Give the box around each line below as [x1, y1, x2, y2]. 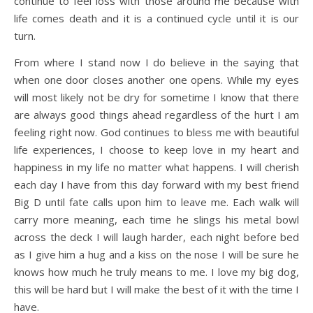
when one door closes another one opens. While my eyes [14, 72, 299, 87]
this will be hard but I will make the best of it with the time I [14, 282, 299, 296]
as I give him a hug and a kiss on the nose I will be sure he [14, 247, 299, 261]
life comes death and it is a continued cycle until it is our [14, 10, 299, 25]
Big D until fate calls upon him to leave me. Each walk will [14, 194, 299, 209]
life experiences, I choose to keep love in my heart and [14, 142, 299, 156]
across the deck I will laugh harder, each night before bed [14, 229, 299, 244]
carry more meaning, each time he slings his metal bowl [14, 212, 299, 226]
